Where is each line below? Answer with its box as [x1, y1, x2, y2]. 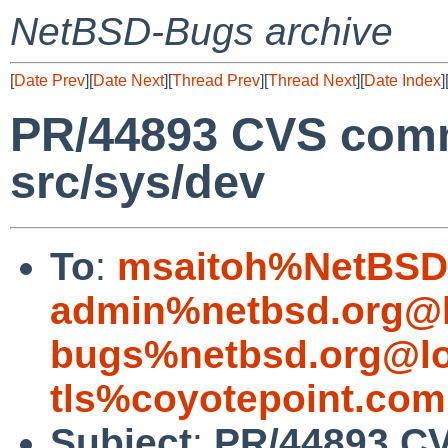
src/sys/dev [10, 155, 265, 209]
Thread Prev [172, 72, 260, 89]
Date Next [93, 72, 164, 89]
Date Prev [14, 72, 85, 89]
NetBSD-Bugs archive [10, 10, 393, 53]
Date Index [364, 72, 441, 89]
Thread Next [268, 72, 356, 89]
